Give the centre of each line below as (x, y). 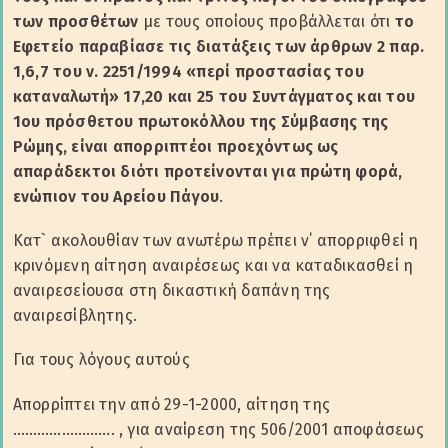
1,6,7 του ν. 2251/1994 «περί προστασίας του (188, 71)
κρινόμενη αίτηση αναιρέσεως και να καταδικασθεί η (213, 266)
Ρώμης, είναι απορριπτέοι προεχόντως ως (175, 146)
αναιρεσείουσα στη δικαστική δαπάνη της (171, 291)
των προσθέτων (75, 21)
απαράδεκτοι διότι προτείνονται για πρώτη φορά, (207, 171)
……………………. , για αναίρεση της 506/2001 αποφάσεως (218, 429)
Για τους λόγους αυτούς (101, 360)
